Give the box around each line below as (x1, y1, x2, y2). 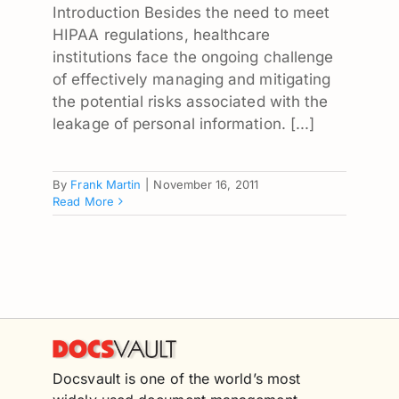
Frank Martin (70, 176, 142, 191)
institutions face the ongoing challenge (53, 47, 334, 66)
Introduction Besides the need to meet (53, 3, 330, 21)
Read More (53, 193, 114, 208)
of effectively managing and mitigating (53, 69, 331, 88)
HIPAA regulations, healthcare (53, 25, 271, 44)
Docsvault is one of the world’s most (53, 370, 301, 388)
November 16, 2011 (153, 176, 258, 191)
